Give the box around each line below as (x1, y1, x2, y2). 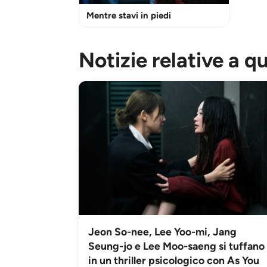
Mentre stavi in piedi (86, 10, 171, 21)
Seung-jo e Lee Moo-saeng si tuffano (88, 239, 265, 252)
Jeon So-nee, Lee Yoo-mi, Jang (88, 225, 237, 238)
